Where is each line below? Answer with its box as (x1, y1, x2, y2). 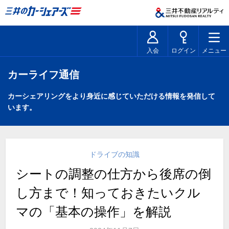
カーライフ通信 (8, 69, 79, 80)
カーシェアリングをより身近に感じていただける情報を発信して (8, 92, 215, 100)
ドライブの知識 (89, 150, 140, 158)
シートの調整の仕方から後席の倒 (16, 167, 212, 181)
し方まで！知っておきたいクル (16, 186, 201, 200)
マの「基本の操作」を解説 (16, 204, 172, 219)
